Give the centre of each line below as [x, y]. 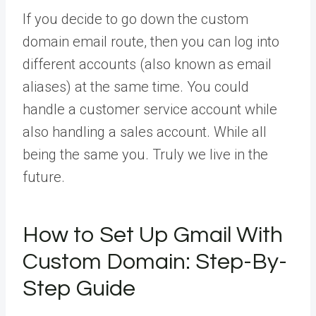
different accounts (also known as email [147, 64]
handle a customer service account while [150, 109]
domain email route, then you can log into [151, 41]
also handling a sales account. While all [145, 132]
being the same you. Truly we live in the [145, 154]
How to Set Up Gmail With [153, 235]
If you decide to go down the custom [135, 19]
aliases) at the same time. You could [136, 86]
